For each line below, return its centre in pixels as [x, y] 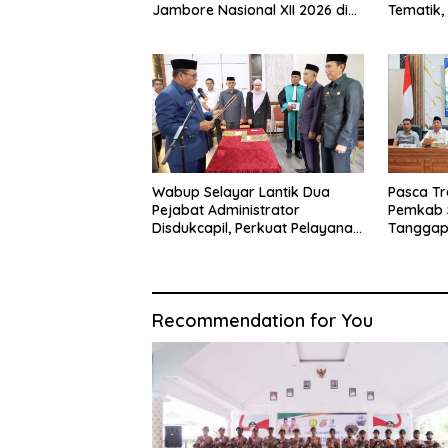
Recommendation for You [262, 320]
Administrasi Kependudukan [245, 245]
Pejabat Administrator [226, 209]
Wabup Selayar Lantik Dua [241, 191]
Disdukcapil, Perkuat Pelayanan [256, 227]
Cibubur [178, 27]
